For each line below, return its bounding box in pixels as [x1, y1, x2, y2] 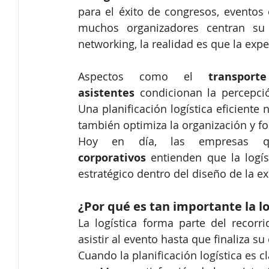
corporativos [78, 150, 146, 166]
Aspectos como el [78, 69, 208, 84]
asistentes [78, 85, 134, 101]
